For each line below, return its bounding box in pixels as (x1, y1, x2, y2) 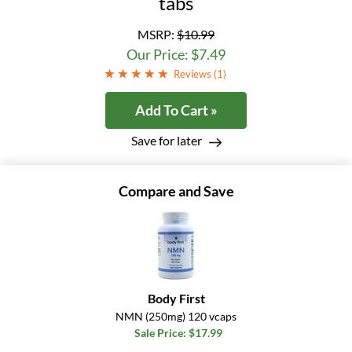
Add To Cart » (134, 101, 218, 119)
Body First (147, 291, 205, 306)
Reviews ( (173, 68, 217, 81)
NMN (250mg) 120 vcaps (115, 310, 236, 324)
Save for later (130, 133, 202, 148)
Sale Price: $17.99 (134, 326, 222, 340)
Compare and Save (118, 182, 234, 200)
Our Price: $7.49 (126, 46, 225, 64)
